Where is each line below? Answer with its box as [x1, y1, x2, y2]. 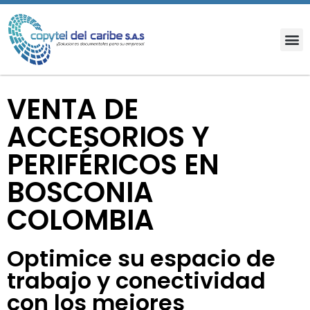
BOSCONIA [7, 173, 154, 212]
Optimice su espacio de [7, 243, 275, 275]
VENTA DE [7, 90, 138, 129]
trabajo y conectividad [7, 265, 266, 297]
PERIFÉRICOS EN [7, 145, 219, 185]
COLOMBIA [7, 201, 154, 240]
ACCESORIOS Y [7, 118, 210, 157]
